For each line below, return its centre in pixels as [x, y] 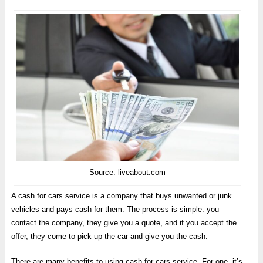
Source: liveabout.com [127, 172]
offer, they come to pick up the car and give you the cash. [109, 237]
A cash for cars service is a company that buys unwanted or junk [121, 196]
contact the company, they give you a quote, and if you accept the [124, 223]
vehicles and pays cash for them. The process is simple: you [115, 210]
